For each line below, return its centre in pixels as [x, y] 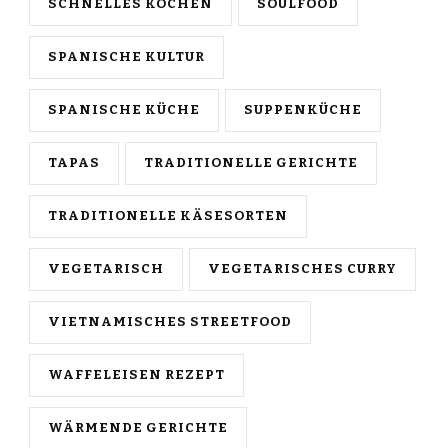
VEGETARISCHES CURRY [302, 269]
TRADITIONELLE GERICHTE [251, 163]
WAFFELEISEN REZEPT [136, 375]
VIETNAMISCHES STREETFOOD [170, 322]
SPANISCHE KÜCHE [124, 110]
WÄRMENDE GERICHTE [138, 428]
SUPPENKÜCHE [303, 110]
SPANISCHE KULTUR [126, 57]
